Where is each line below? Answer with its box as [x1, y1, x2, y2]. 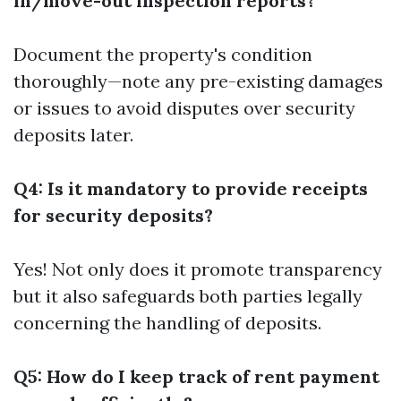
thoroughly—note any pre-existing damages [13, 70, 383, 92]
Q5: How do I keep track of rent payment [13, 365, 380, 388]
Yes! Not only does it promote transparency [13, 258, 382, 280]
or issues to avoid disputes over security [13, 97, 355, 119]
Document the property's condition [13, 43, 312, 65]
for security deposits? [13, 204, 213, 226]
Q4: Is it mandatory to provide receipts [13, 177, 368, 200]
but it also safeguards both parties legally [13, 285, 363, 307]
